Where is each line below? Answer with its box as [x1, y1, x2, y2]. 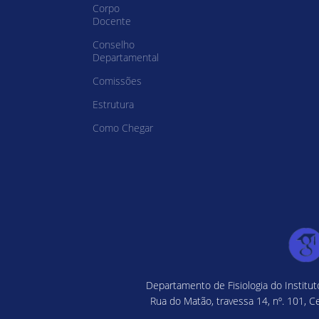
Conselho [93, 37, 135, 51]
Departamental [93, 50, 159, 64]
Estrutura [93, 97, 134, 111]
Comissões [93, 73, 142, 88]
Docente [93, 14, 131, 28]
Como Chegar [93, 120, 153, 135]
